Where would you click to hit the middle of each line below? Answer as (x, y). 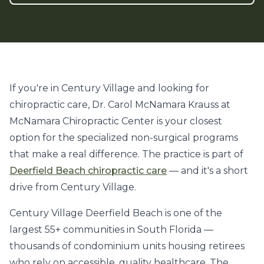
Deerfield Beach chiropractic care (88, 171)
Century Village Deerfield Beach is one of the (116, 213)
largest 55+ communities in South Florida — (111, 230)
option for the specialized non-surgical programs (124, 138)
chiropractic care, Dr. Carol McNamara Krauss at (120, 105)
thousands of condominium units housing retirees (127, 246)
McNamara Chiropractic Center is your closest (116, 121)
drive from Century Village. (73, 187)
